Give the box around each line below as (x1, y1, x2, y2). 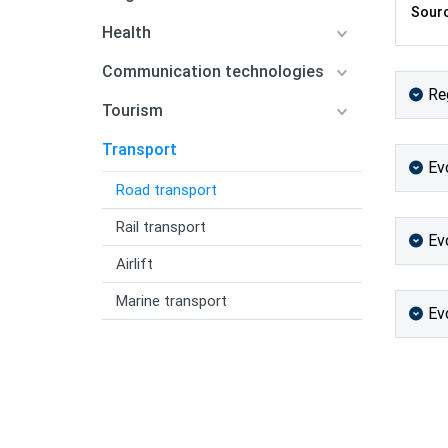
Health (102, 23, 151, 42)
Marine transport (116, 292, 227, 310)
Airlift (116, 255, 153, 273)
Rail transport (116, 218, 206, 236)
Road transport (116, 181, 217, 199)
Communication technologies (102, 62, 324, 81)
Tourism (102, 101, 163, 120)
